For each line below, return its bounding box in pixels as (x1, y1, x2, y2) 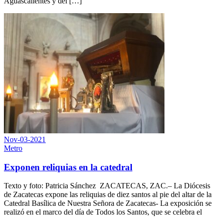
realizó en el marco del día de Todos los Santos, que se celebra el (4, 208, 202, 217)
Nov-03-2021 (4, 135, 46, 144)
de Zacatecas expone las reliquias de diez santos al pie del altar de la (4, 190, 212, 199)
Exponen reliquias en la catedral (4, 162, 132, 172)
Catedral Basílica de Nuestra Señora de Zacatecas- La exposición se (4, 199, 212, 208)
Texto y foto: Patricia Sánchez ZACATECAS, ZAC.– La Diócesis (4, 182, 210, 190)
